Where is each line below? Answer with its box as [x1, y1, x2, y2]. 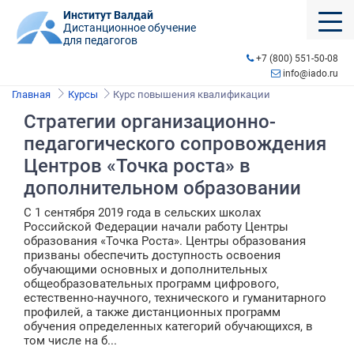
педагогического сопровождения [24, 133, 326, 155]
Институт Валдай [63, 9, 153, 21]
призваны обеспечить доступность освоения [24, 248, 281, 262]
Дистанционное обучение [63, 21, 196, 34]
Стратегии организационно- [24, 111, 276, 133]
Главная [12, 88, 51, 100]
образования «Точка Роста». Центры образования [24, 234, 306, 248]
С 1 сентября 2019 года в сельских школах [24, 205, 261, 220]
